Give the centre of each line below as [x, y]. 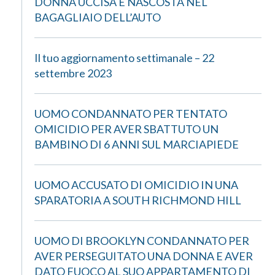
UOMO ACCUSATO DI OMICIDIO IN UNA [136, 185]
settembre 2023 [73, 73]
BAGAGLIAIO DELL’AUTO [98, 17]
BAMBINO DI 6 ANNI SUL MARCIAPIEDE [137, 144]
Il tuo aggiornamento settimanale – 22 [124, 58]
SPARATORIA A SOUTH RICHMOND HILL [138, 200]
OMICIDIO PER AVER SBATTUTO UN [126, 129]
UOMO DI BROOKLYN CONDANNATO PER [142, 241]
